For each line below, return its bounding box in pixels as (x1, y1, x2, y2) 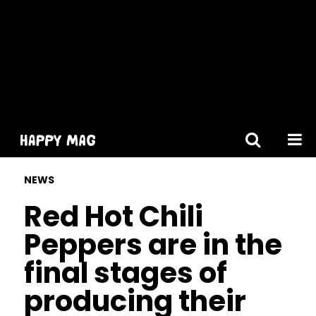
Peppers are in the (23, 225, 282, 265)
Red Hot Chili (23, 197, 203, 236)
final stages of (23, 253, 227, 293)
